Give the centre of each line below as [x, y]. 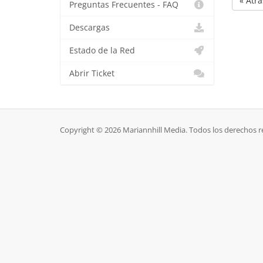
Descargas [90, 28]
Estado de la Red [102, 50]
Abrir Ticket [92, 73]
